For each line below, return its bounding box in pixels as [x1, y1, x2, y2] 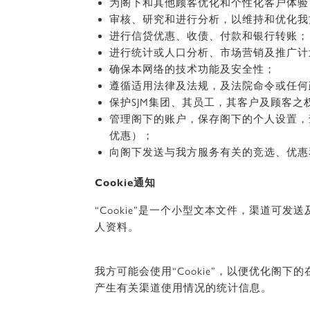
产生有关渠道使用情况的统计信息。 [95, 282, 272, 294]
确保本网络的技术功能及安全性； [109, 63, 275, 75]
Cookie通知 [95, 176, 156, 189]
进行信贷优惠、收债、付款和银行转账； [109, 30, 309, 42]
